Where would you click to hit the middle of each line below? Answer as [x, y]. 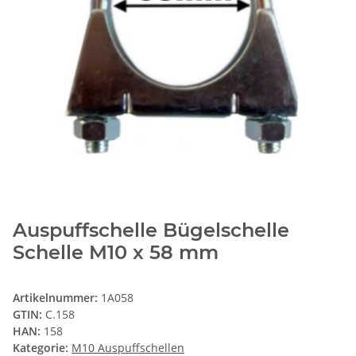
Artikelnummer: [57, 298]
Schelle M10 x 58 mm [116, 253]
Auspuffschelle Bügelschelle [151, 230]
